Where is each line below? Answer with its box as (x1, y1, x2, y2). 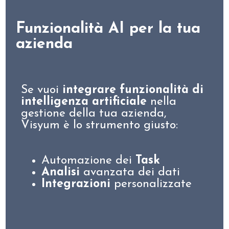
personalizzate (110, 178, 192, 190)
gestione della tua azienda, (21, 108, 167, 120)
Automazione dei (41, 155, 135, 167)
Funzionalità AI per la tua (16, 21, 200, 37)
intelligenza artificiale (21, 96, 147, 108)
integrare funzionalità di (62, 84, 203, 96)
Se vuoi (21, 84, 62, 96)
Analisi (41, 167, 80, 178)
